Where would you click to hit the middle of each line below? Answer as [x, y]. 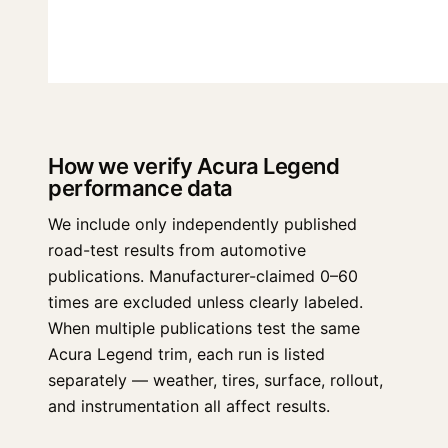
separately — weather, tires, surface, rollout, [215, 380]
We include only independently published [202, 224]
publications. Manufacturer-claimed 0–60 [203, 276]
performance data [140, 188]
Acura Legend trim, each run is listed [186, 354]
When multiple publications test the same [204, 328]
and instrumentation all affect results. [189, 406]
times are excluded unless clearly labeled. [205, 302]
